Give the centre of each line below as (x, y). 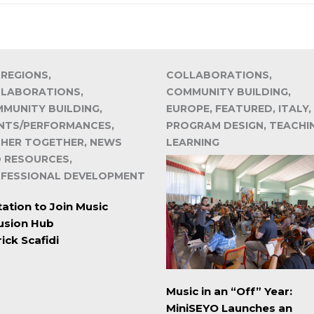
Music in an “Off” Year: (229, 291)
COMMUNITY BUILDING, (228, 92)
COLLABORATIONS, (219, 75)
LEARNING (192, 143)
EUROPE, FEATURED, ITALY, (238, 109)
